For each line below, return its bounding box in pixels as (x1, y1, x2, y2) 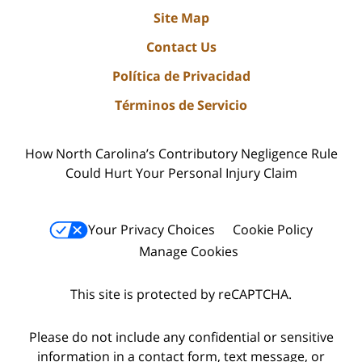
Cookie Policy (233, 221, 313, 239)
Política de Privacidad (112, 67, 250, 86)
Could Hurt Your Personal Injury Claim (65, 164, 297, 183)
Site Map (153, 9, 209, 27)
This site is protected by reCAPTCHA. (70, 285, 292, 304)
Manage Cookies (138, 242, 238, 260)
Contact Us (145, 38, 217, 57)
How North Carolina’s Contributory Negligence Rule (24, 145, 338, 163)
